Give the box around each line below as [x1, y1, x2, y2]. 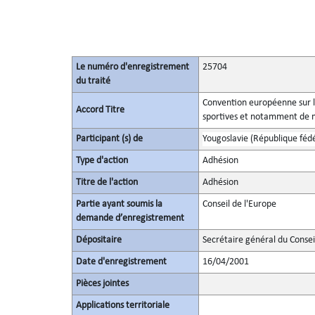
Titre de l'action [75, 177, 138, 188]
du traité [75, 76, 110, 86]
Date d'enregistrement [75, 257, 167, 267]
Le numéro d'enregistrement [75, 62, 189, 72]
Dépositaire [75, 235, 122, 245]
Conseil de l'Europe [202, 199, 276, 210]
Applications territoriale [75, 300, 169, 311]
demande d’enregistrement [75, 213, 184, 224]
